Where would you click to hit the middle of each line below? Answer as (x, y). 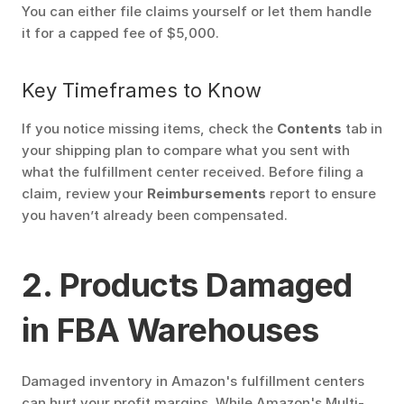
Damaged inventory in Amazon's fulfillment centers (193, 381)
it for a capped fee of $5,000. (120, 33)
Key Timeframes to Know (142, 90)
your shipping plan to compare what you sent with (186, 150)
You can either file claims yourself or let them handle (197, 11)
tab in (362, 129)
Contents (309, 129)
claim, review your (84, 193)
